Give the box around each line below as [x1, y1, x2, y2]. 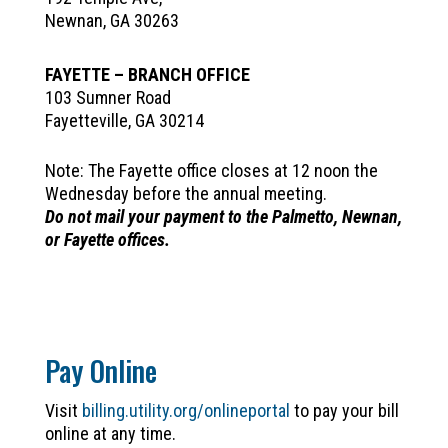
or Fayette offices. [44, 228, 170, 250]
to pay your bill [289, 399, 399, 421]
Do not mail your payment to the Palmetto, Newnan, [44, 205, 402, 227]
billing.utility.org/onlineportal [81, 399, 290, 421]
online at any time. [44, 422, 176, 444]
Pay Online [44, 349, 157, 391]
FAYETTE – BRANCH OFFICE [44, 63, 250, 85]
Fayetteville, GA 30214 [44, 109, 204, 131]
